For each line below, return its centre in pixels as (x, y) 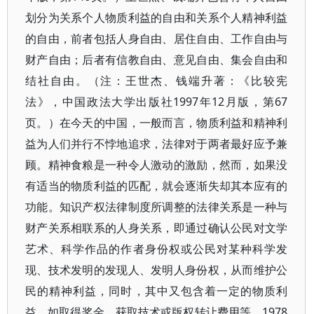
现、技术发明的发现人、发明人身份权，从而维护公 (157, 270)
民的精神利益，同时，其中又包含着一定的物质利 (157, 291)
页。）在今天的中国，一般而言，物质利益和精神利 (157, 123)
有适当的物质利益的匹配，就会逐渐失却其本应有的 (157, 186)
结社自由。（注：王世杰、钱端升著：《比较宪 (157, 81)
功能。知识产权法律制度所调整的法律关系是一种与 (157, 207)
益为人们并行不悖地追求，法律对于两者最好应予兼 (157, 144)
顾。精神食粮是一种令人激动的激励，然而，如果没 (157, 165)
